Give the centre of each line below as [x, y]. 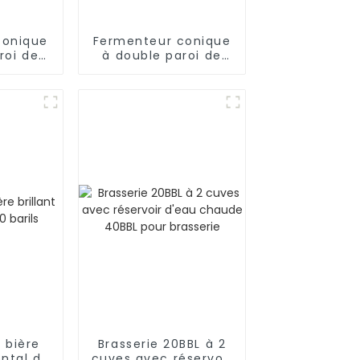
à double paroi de [162, 55]
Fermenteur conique [162, 41]
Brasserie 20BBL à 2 [162, 344]
